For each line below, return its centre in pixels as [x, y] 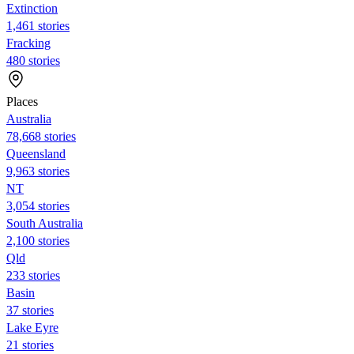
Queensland [36, 153]
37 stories [30, 310]
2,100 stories [38, 240]
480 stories [33, 60]
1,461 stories [38, 25]
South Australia [45, 223]
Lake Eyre [32, 327]
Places [22, 101]
